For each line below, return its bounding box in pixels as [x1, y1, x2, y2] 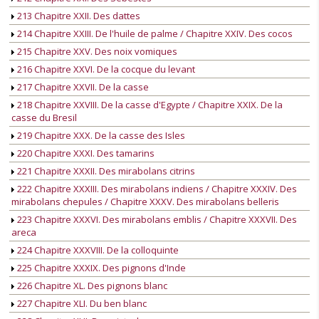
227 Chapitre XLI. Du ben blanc [15, 297, 147, 310]
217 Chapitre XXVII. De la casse [15, 80, 149, 94]
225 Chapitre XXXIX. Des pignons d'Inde [15, 261, 186, 275]
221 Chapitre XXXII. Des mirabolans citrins [15, 164, 195, 178]
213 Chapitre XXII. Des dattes [15, 9, 140, 23]
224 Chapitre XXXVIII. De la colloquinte [15, 244, 179, 257]
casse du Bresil [11, 111, 77, 125]
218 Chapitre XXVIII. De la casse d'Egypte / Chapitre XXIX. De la [15, 98, 283, 112]
